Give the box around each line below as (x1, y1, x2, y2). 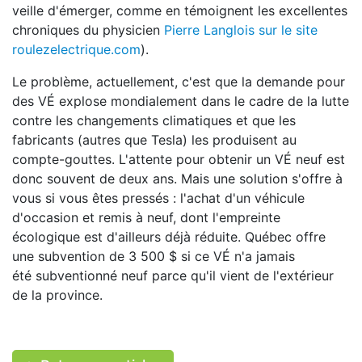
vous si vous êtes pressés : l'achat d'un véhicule (12, 190, 305, 206)
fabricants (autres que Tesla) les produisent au (12, 132, 297, 148)
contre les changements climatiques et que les (12, 112, 296, 128)
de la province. (12, 287, 103, 303)
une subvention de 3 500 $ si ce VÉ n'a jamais (12, 248, 295, 264)
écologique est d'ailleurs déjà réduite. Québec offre (12, 229, 326, 245)
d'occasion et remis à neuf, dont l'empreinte (12, 209, 280, 225)
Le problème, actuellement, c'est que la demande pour (12, 74, 345, 90)
